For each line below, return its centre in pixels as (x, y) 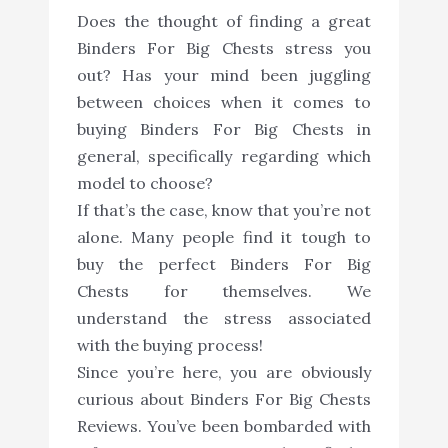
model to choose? (144, 182)
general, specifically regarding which (224, 155)
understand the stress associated (224, 317)
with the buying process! (169, 344)
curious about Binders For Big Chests (224, 398)
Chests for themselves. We (224, 290)
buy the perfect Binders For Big (224, 263)
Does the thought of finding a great (224, 20)
